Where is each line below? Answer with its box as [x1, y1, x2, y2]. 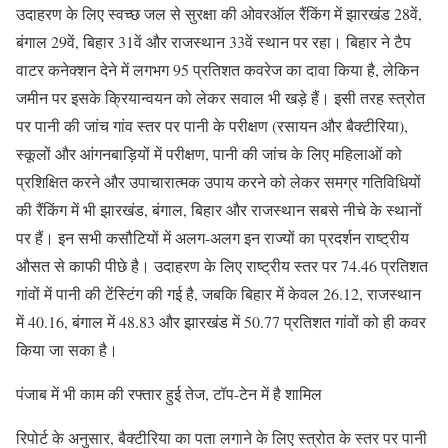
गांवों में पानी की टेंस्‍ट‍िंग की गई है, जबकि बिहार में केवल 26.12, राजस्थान [16, 282, 421, 304]
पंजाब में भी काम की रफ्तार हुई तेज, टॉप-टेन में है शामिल [16, 382, 322, 404]
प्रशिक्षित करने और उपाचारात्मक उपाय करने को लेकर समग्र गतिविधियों [16, 170, 421, 192]
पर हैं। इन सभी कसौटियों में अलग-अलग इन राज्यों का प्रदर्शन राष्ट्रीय [16, 226, 409, 248]
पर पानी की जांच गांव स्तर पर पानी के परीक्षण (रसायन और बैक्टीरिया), [16, 114, 408, 136]
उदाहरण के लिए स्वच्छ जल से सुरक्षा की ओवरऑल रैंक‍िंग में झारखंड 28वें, [16, 2, 422, 24]
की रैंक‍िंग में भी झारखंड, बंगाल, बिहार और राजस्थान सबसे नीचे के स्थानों [16, 198, 422, 220]
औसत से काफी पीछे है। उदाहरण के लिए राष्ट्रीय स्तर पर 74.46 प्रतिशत [16, 254, 428, 276]
